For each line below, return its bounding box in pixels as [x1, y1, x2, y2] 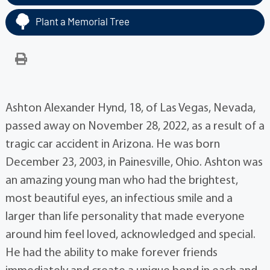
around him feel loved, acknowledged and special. [5, 229, 256, 241]
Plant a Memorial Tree [35, 15, 130, 27]
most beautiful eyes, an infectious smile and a [5, 193, 233, 205]
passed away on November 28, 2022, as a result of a [5, 121, 265, 133]
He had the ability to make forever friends [5, 247, 218, 259]
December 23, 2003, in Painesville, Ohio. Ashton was [5, 157, 263, 169]
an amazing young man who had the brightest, [5, 175, 238, 187]
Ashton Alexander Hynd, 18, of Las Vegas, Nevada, [5, 102, 256, 115]
